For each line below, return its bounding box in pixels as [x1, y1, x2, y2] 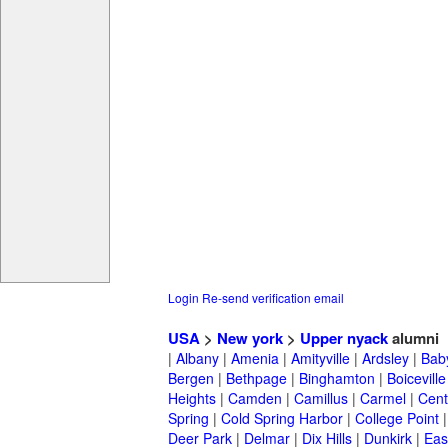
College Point [355, 408, 439, 429]
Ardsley [362, 348, 409, 369]
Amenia [231, 348, 279, 369]
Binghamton [299, 368, 375, 389]
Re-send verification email [202, 289, 344, 307]
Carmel [360, 388, 406, 409]
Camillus [294, 388, 348, 409]
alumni [388, 327, 439, 350]
